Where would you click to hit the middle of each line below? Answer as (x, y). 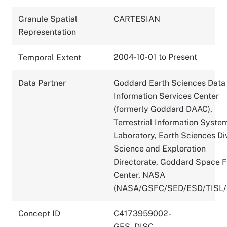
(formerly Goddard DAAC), (163, 109)
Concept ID (39, 213)
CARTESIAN (137, 19)
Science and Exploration (160, 148)
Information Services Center (166, 96)
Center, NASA (139, 175)
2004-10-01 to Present (155, 57)
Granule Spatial (48, 19)
